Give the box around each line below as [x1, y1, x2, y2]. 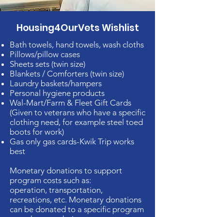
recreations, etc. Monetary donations [10, 195, 141, 204]
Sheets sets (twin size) [10, 59, 85, 69]
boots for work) [10, 127, 64, 137]
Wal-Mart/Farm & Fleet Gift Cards [10, 98, 131, 108]
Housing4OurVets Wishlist [16, 21, 139, 34]
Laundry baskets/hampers [10, 78, 102, 88]
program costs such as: [10, 175, 91, 185]
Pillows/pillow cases [10, 49, 80, 59]
